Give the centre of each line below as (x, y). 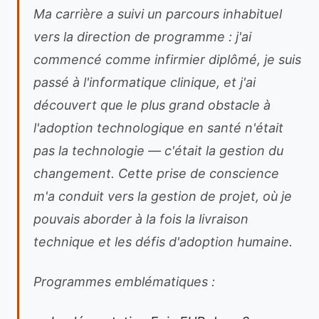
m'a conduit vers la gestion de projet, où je (163, 196)
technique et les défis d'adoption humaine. (163, 242)
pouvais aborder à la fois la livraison (141, 219)
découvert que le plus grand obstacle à (152, 105)
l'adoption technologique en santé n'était (158, 128)
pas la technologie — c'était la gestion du (158, 151)
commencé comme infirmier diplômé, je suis (167, 59)
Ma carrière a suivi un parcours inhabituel (158, 14)
